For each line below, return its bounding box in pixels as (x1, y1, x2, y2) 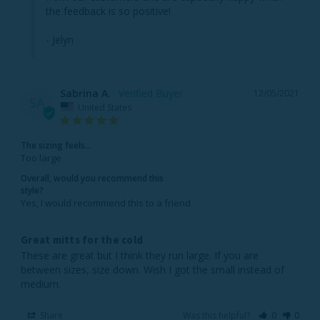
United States (78, 101, 131, 114)
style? (21, 184, 44, 196)
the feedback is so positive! (46, 4, 171, 18)
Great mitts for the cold (21, 233, 143, 247)
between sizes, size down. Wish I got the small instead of (21, 263, 284, 277)
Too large (21, 151, 61, 165)
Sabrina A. (60, 86, 111, 100)
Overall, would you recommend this (21, 172, 164, 184)
